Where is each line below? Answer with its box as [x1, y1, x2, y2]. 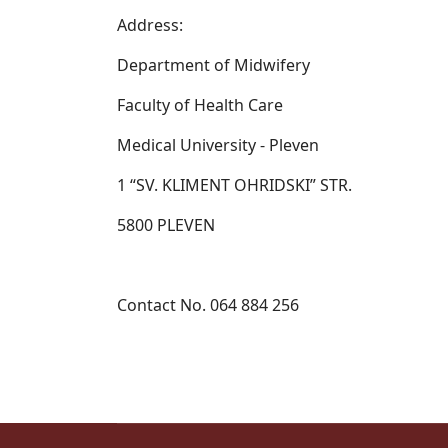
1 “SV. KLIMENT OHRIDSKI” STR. [117, 174, 352, 196]
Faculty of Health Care [117, 94, 283, 116]
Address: [117, 14, 183, 36]
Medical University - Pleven [117, 134, 319, 156]
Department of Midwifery [117, 54, 310, 76]
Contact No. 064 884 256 [117, 294, 299, 316]
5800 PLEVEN [117, 214, 215, 236]
